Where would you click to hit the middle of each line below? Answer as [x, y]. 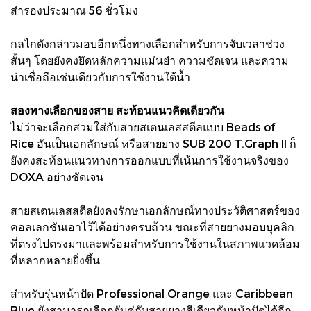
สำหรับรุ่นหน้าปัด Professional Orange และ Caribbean [152, 293]
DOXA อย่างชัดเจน [57, 176]
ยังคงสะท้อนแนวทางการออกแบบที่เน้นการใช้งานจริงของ [150, 160]
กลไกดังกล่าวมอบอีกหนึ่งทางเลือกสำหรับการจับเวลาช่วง [148, 43]
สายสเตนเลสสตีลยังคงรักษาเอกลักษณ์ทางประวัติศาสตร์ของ [155, 210]
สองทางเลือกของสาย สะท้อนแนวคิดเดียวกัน [117, 110]
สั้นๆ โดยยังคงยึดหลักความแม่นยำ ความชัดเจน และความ [150, 60]
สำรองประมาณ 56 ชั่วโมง [74, 10]
